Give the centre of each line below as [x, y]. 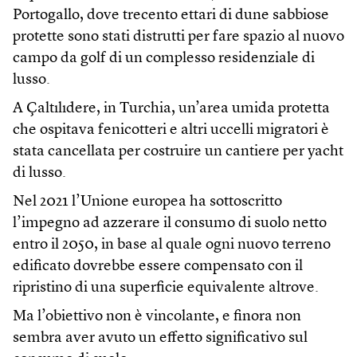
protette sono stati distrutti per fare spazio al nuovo [178, 37]
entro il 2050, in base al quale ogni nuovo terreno [172, 245]
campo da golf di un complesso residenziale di [164, 58]
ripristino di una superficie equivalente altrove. [166, 288]
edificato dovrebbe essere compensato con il [158, 266]
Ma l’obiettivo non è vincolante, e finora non [157, 316]
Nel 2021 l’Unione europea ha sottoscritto [147, 202]
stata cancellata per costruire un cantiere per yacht [178, 151]
